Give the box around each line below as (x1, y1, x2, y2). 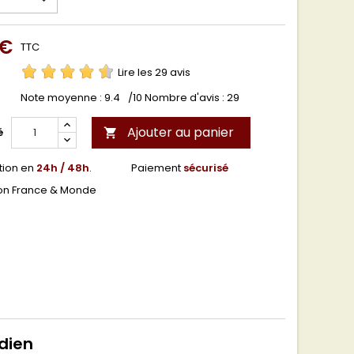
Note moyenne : (21, 90, 104, 105)
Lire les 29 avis (118, 65, 190, 80)
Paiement (131, 160, 183, 175)
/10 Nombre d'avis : (128, 90, 227, 105)
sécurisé (183, 160, 228, 175)
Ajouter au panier (127, 123, 234, 141)
